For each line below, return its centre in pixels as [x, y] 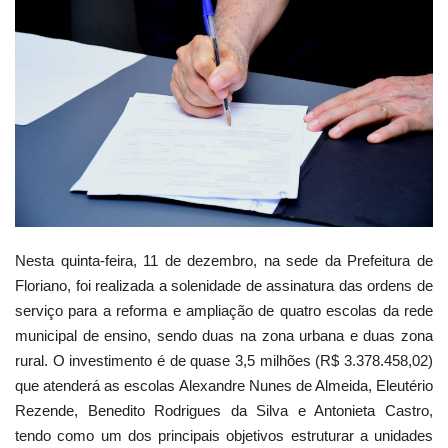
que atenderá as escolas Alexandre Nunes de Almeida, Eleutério [224, 385]
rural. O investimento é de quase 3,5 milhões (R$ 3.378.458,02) [224, 360]
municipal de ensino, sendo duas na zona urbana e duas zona [224, 335]
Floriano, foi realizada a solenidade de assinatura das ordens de [224, 285]
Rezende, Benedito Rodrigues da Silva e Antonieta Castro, [224, 410]
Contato [45, 96]
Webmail [48, 45]
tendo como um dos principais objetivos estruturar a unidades [224, 435]
